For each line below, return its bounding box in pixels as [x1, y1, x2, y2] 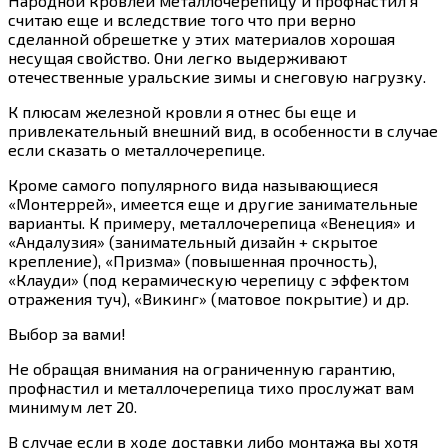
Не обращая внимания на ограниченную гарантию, [8, 358, 395, 378]
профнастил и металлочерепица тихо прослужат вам [8, 377, 414, 397]
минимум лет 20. [8, 396, 137, 416]
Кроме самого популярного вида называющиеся [8, 174, 378, 194]
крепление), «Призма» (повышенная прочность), [8, 250, 377, 270]
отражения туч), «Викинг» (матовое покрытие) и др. [8, 288, 409, 308]
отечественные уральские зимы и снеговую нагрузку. [8, 66, 426, 86]
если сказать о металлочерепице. [8, 139, 265, 159]
